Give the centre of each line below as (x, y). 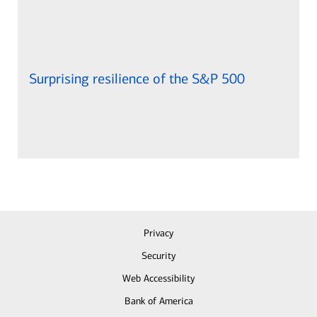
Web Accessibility (158, 278)
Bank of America (158, 301)
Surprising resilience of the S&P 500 (137, 78)
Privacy (158, 233)
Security (158, 255)
